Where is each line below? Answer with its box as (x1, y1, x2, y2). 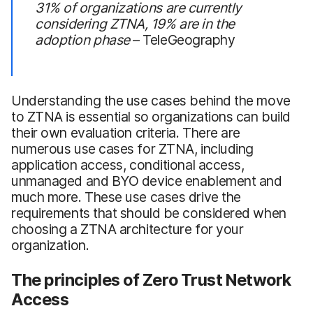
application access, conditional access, (11, 156, 245, 173)
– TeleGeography (129, 31, 235, 48)
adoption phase (35, 31, 130, 48)
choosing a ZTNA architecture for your (11, 220, 244, 238)
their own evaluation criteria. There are (11, 124, 241, 141)
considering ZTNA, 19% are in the (35, 15, 235, 32)
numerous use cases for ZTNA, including (11, 140, 254, 157)
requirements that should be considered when (11, 204, 286, 221)
